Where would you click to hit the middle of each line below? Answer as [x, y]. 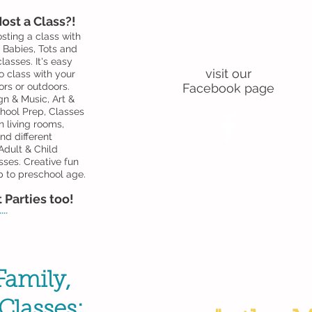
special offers [226, 58]
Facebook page [228, 88]
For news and [226, 41]
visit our [228, 73]
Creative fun [51, 162]
